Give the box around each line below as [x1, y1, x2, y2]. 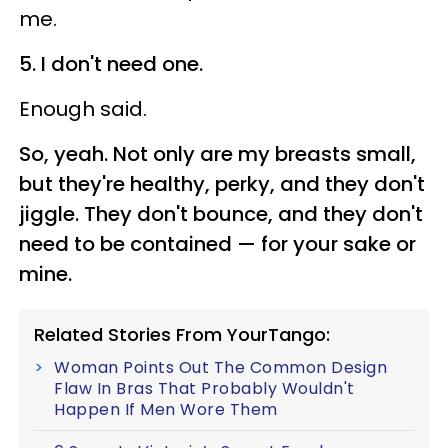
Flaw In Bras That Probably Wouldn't [54, 376, 355, 400]
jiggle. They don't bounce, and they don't [19, 199, 423, 228]
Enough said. [19, 94, 147, 123]
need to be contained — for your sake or [19, 229, 416, 258]
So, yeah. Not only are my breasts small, [19, 139, 416, 168]
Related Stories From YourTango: [34, 321, 330, 347]
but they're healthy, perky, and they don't [19, 169, 425, 198]
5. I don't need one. [19, 49, 203, 78]
